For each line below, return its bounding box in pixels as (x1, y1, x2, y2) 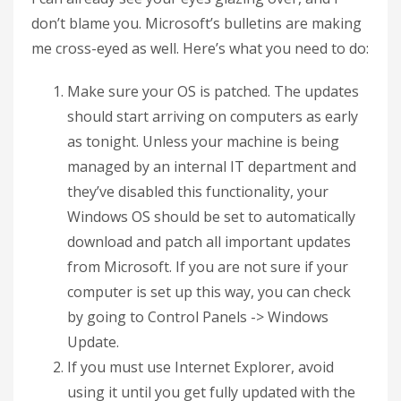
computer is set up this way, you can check (67, 282, 351, 302)
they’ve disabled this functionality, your (67, 182, 328, 201)
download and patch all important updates (67, 232, 351, 252)
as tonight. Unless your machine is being (67, 132, 339, 151)
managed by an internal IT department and (67, 157, 356, 176)
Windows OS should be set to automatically (67, 207, 355, 226)
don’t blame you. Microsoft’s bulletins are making (31, 13, 362, 33)
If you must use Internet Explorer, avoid (67, 357, 334, 377)
